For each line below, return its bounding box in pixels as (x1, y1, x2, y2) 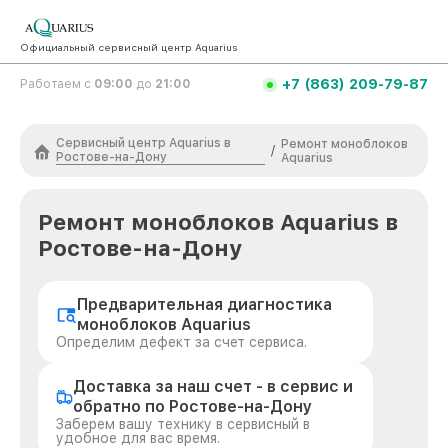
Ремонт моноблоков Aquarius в (38, 209, 398, 235)
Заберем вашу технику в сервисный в (56, 416, 310, 432)
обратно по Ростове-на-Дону (73, 397, 313, 416)
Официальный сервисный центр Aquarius (20, 41, 237, 53)
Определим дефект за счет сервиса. (56, 334, 307, 350)
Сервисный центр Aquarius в (56, 136, 231, 150)
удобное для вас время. (56, 430, 220, 446)
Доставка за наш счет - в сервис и (73, 377, 354, 396)
